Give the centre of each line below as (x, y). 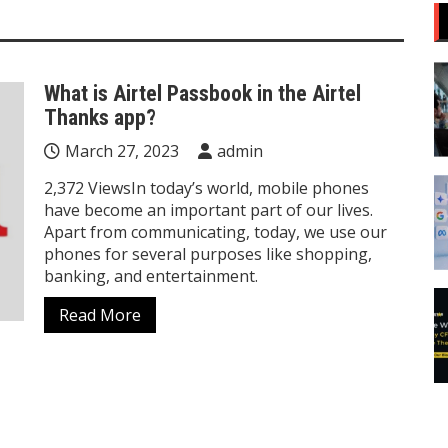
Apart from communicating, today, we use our (215, 232)
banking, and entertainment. (151, 276)
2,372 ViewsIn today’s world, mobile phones (206, 188)
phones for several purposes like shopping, (208, 254)
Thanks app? (100, 117)
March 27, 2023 (122, 151)
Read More (100, 315)
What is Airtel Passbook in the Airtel (202, 93)
